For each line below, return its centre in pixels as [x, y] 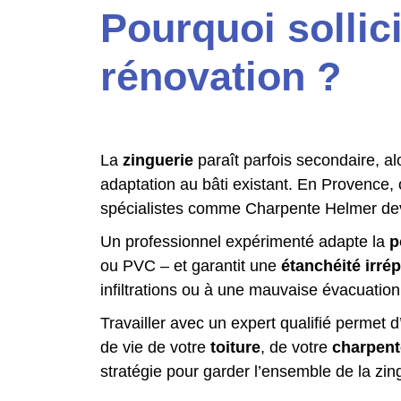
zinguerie [158, 160]
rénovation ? [221, 77]
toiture [235, 347]
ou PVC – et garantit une [191, 266]
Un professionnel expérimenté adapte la [245, 242]
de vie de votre [155, 347]
